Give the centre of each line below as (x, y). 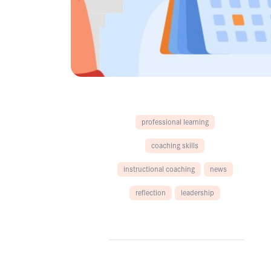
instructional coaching (159, 168)
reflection (151, 192)
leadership (198, 192)
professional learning (175, 121)
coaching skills (175, 145)
